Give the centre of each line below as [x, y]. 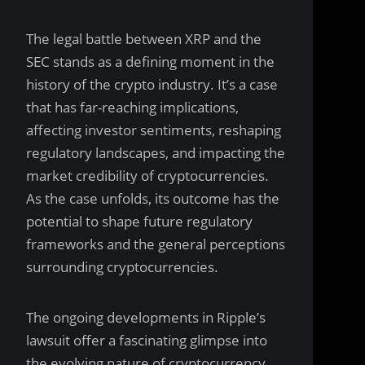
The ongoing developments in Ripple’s [146, 317]
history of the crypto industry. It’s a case [152, 84]
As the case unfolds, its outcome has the [153, 198]
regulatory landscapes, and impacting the [156, 153]
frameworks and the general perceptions [156, 244]
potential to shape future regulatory [139, 221]
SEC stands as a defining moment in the [150, 62]
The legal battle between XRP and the [144, 39]
